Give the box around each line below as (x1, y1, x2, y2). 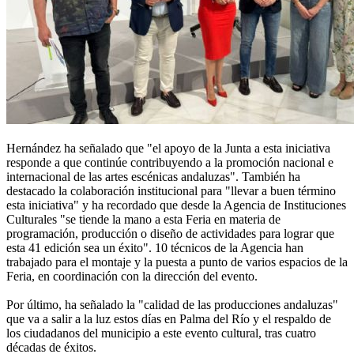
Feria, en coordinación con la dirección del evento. (6, 269, 258, 284)
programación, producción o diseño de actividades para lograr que (6, 227, 334, 241)
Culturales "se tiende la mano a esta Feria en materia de (6, 213, 281, 227)
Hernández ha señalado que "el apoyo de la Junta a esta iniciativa (6, 141, 330, 156)
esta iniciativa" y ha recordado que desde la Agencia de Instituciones (6, 198, 346, 213)
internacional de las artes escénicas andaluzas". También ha (6, 170, 300, 184)
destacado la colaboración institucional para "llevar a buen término (6, 184, 336, 198)
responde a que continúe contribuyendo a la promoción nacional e (6, 156, 333, 170)
